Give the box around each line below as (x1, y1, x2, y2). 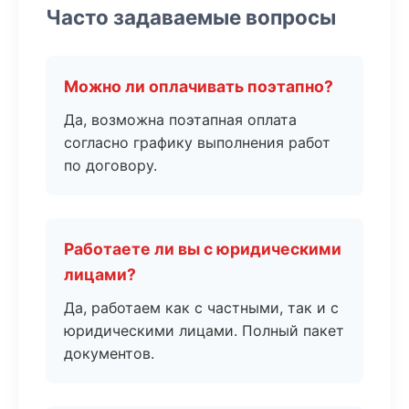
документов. (64, 344, 154, 362)
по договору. (64, 156, 157, 174)
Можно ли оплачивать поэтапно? (64, 77, 333, 96)
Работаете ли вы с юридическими (64, 239, 341, 258)
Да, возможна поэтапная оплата (64, 110, 297, 129)
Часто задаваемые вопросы (46, 5, 336, 29)
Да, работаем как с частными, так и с (64, 299, 339, 317)
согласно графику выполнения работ (64, 133, 330, 152)
